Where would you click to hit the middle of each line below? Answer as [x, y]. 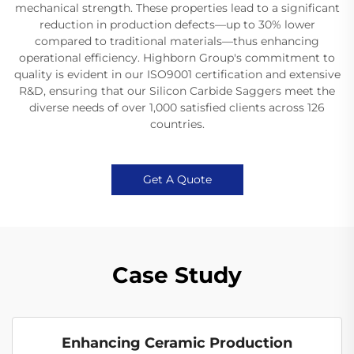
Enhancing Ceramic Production [177, 343]
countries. [177, 124]
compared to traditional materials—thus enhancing [177, 41]
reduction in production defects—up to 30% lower [177, 24]
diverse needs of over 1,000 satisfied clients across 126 [177, 107]
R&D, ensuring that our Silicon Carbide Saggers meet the [177, 90]
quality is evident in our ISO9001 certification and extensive [177, 74]
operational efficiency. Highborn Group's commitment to [177, 57]
